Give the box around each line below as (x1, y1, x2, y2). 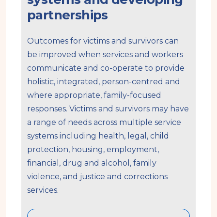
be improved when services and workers (27, 49, 183, 59)
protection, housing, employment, (27, 144, 159, 154)
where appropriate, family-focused (27, 90, 161, 100)
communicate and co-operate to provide (27, 63, 185, 73)
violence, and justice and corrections (27, 171, 168, 181)
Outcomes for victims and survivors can (27, 36, 179, 46)
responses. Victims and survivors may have (27, 104, 189, 113)
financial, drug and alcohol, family (27, 158, 156, 168)
